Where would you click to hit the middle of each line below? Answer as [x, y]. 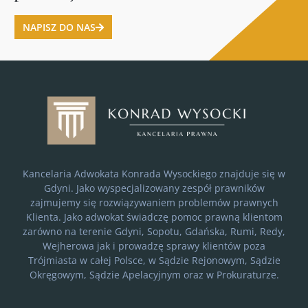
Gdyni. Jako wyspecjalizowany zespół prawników [154, 188]
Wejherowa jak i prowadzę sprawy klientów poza [154, 245]
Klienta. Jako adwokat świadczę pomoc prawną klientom [154, 217]
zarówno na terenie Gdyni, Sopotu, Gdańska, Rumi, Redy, [154, 231]
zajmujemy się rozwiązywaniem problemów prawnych [154, 202]
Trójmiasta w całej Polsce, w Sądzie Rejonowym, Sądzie [154, 260]
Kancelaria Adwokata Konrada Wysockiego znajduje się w [154, 173]
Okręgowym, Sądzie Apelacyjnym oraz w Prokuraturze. [154, 274]
